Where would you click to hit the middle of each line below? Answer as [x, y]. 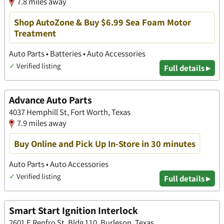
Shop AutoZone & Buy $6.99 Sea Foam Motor [102, 22]
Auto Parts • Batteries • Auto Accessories [77, 53]
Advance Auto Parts [50, 100]
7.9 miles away [42, 123]
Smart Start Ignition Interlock [73, 210]
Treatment [35, 33]
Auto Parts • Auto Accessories [59, 164]
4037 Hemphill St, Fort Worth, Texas [70, 112]
